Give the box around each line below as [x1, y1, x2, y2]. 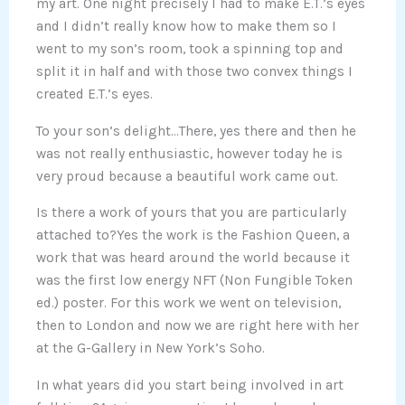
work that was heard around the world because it [36, 250, 350, 267]
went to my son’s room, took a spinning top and [36, 41, 344, 58]
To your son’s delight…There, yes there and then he [36, 122, 356, 139]
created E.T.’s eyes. [36, 86, 153, 103]
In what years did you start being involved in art [36, 376, 344, 393]
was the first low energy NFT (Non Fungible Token [36, 272, 353, 289]
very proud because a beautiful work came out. [36, 167, 338, 184]
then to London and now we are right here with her [36, 317, 359, 334]
